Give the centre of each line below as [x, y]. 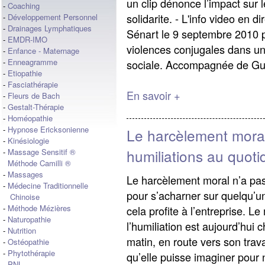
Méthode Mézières [39, 208]
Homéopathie [30, 118]
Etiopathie [25, 73]
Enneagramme [33, 62]
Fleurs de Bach [34, 96]
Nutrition [22, 230]
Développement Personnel [53, 17]
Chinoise [21, 197]
